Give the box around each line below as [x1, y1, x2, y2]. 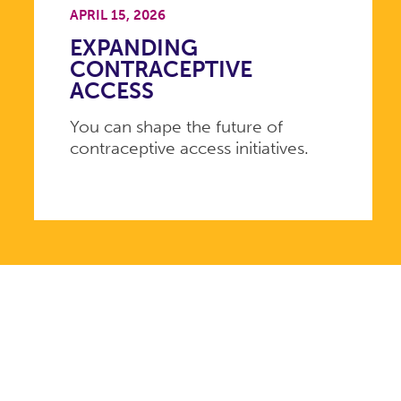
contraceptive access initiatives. [69, 137, 309, 158]
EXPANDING [69, 34, 198, 61]
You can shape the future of [69, 115, 283, 137]
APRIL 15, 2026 [69, 7, 166, 24]
